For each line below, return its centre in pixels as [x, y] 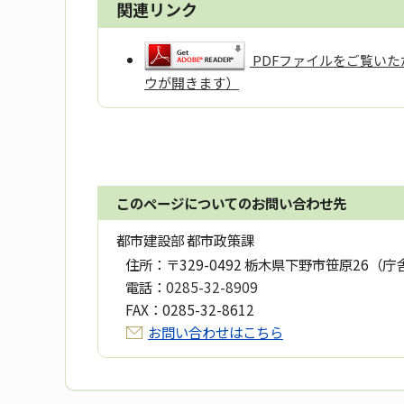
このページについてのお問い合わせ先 [231, 203]
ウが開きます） [191, 82]
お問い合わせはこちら [216, 332]
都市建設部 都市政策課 [185, 240]
